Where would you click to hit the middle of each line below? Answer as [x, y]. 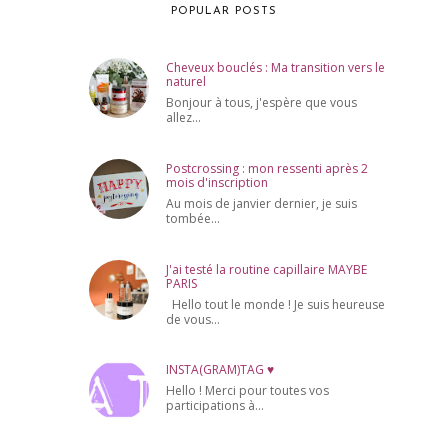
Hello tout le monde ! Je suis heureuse [276, 304]
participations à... [215, 406]
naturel [186, 82]
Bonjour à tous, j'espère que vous [262, 103]
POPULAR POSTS [224, 11]
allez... [184, 118]
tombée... [193, 218]
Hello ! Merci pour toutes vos [248, 391]
